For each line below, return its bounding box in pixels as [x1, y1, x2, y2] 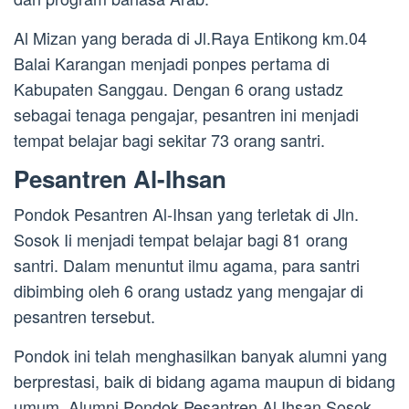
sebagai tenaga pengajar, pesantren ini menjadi [14, 102, 359, 127]
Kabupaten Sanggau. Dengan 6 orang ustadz [14, 77, 343, 101]
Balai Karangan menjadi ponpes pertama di [14, 51, 330, 76]
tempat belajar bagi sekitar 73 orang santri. [14, 128, 325, 152]
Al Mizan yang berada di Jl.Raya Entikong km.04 [14, 26, 367, 50]
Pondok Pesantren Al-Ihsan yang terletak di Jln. [14, 202, 359, 226]
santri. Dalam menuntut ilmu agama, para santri [14, 253, 360, 278]
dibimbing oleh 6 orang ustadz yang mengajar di [14, 278, 363, 303]
